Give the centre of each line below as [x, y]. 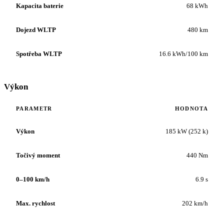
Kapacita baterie [40, 6]
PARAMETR [34, 108]
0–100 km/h [33, 179]
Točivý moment [38, 155]
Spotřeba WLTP [39, 54]
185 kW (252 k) [187, 131]
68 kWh [197, 6]
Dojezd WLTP [36, 30]
